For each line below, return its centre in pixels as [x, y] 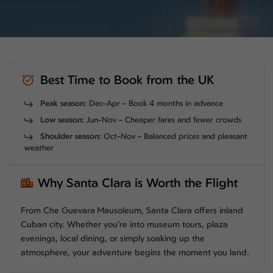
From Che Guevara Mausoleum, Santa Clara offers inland [132, 210]
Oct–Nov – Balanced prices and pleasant [175, 136]
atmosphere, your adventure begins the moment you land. [135, 252]
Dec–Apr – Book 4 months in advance [155, 103]
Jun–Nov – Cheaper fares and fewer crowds [163, 119]
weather [39, 147]
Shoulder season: [71, 136]
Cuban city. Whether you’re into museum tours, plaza [125, 224]
